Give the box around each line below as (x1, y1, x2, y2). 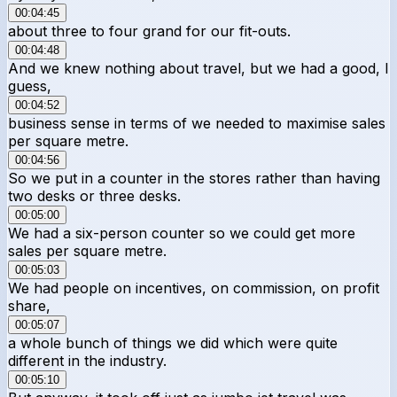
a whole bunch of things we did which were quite (8, 333, 338, 352)
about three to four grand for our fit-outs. (8, 21, 291, 40)
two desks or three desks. (8, 186, 181, 205)
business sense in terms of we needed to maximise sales (8, 113, 385, 132)
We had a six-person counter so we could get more (8, 223, 355, 242)
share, (8, 296, 51, 315)
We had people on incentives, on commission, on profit (8, 278, 379, 297)
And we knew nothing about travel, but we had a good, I (8, 58, 389, 77)
